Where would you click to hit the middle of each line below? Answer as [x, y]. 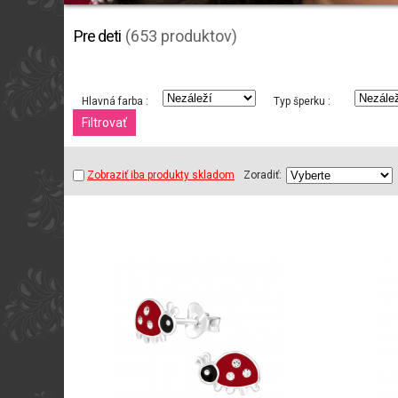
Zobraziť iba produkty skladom [161, 175]
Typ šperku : [302, 102]
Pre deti [97, 36]
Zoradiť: [263, 175]
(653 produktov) [181, 36]
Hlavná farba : [115, 102]
